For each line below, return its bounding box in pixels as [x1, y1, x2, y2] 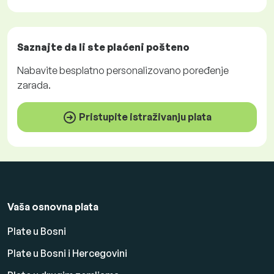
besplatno [59, 64, 105, 76]
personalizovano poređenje [105, 64, 229, 76]
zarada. [17, 78, 51, 91]
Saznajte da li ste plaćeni [17, 40, 146, 53]
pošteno [146, 40, 190, 53]
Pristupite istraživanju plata [77, 110, 212, 123]
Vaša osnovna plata [7, 201, 98, 213]
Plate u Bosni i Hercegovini [7, 247, 127, 260]
